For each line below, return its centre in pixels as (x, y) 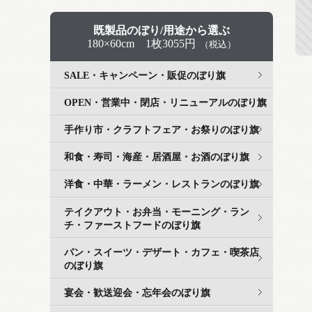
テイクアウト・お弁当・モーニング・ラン (157, 212)
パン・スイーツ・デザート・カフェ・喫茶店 (162, 252)
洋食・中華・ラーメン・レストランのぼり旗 (162, 185)
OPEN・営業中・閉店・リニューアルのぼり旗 (165, 102)
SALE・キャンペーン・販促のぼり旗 (145, 75)
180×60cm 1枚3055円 (141, 44)
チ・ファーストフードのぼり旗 (132, 225)
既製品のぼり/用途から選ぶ (162, 31)
